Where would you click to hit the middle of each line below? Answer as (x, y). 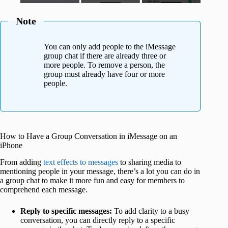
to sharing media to (150, 162)
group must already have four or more (104, 74)
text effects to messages (81, 162)
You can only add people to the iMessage (110, 47)
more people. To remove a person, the (104, 65)
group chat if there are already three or (105, 56)
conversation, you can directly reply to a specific (98, 220)
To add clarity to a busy (151, 211)
